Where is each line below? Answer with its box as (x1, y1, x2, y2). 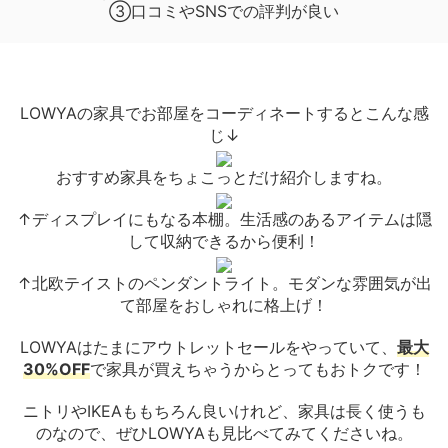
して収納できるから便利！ (128, 231, 320, 252)
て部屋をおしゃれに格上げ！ (120, 295, 328, 316)
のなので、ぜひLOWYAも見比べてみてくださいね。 (35, 423, 413, 444)
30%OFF (22, 359, 90, 380)
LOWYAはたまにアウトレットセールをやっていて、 (19, 337, 397, 358)
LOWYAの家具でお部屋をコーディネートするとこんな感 (19, 103, 429, 124)
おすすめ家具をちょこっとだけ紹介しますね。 (56, 167, 392, 188)
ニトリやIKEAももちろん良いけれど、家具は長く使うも (22, 401, 426, 422)
